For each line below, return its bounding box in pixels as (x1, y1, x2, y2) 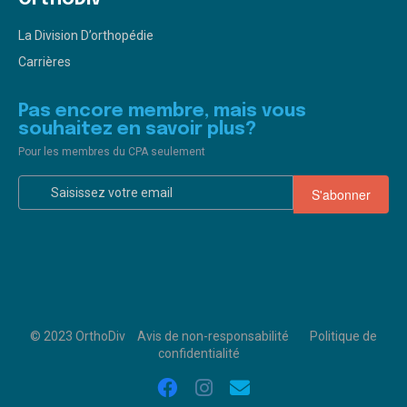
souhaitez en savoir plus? (18, 120, 256, 140)
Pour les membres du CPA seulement (18, 145, 205, 159)
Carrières (18, 55, 71, 70)
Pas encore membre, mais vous (18, 102, 306, 122)
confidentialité (158, 346, 240, 362)
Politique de (310, 329, 377, 344)
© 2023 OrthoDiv (30, 329, 125, 344)
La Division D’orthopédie (18, 28, 154, 44)
